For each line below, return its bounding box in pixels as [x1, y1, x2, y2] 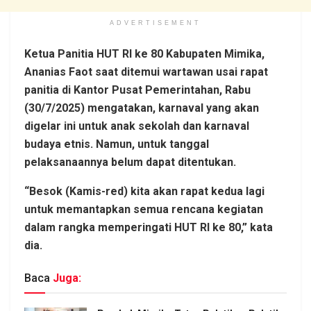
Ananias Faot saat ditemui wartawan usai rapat [24, 65, 268, 79]
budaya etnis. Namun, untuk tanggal [24, 137, 209, 151]
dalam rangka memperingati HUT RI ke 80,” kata [24, 221, 273, 235]
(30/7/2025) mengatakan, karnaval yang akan [24, 101, 259, 115]
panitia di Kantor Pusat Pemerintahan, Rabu [24, 83, 251, 97]
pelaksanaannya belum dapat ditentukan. [24, 155, 236, 169]
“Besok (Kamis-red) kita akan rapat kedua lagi [24, 185, 264, 199]
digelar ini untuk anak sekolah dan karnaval [24, 119, 249, 133]
